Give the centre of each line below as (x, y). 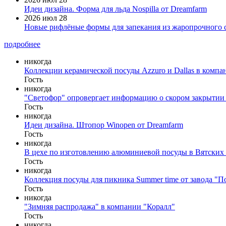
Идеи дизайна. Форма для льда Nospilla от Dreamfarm (116, 9)
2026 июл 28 (46, 18)
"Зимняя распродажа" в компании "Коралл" (100, 207)
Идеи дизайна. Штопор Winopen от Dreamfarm (104, 125)
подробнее (22, 44)
